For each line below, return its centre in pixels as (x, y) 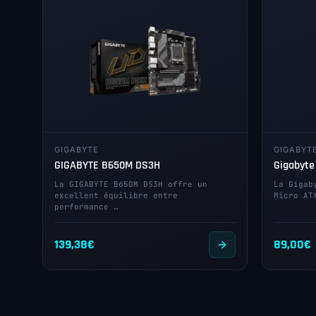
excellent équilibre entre (116, 195)
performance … (86, 207)
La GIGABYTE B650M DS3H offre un (131, 184)
